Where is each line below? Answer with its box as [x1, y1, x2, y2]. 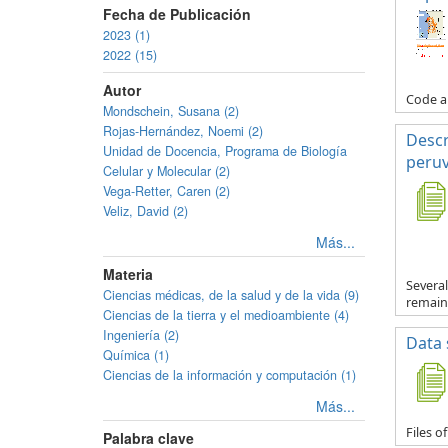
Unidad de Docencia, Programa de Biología [103, 142, 347, 160]
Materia [103, 264, 153, 284]
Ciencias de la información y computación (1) [103, 366, 356, 384]
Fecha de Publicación [103, 4, 251, 24]
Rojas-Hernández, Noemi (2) [103, 122, 263, 140]
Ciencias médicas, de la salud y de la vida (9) [103, 286, 359, 304]
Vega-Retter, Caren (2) [103, 182, 230, 200]
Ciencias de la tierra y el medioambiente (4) [103, 306, 349, 324]
